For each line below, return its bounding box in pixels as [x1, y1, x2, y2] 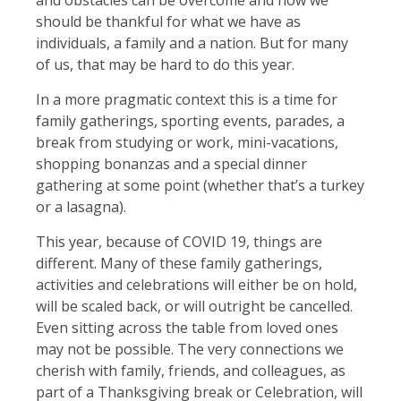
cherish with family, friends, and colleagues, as [36, 360, 346, 380]
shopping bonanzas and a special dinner [36, 153, 307, 174]
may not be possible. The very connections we [36, 338, 344, 359]
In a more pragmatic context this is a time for [36, 89, 337, 109]
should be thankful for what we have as [36, 11, 301, 31]
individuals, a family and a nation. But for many [36, 32, 348, 53]
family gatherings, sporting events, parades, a [36, 110, 345, 131]
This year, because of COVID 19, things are [36, 231, 322, 252]
